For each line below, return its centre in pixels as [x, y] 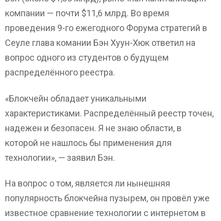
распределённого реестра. [60, 73]
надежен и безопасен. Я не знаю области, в [93, 128]
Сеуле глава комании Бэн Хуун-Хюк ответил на [100, 43]
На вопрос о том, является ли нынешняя [88, 184]
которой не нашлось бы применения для [88, 143]
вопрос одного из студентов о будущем [87, 58]
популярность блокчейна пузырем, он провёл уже [107, 198]
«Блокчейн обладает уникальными [76, 98]
